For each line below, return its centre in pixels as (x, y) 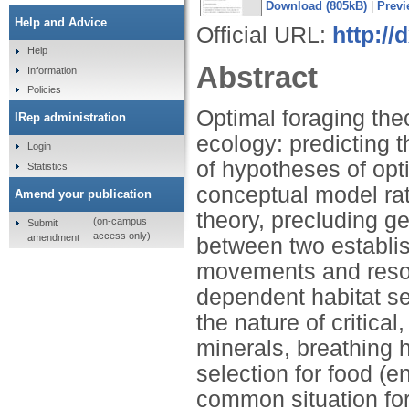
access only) (121, 236)
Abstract (257, 77)
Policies (44, 90)
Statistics (47, 166)
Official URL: (264, 35)
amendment (53, 237)
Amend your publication (83, 194)
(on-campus (120, 221)
